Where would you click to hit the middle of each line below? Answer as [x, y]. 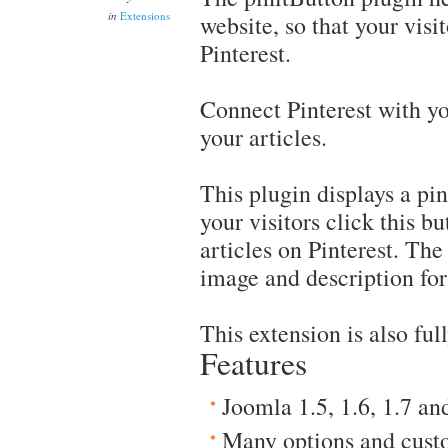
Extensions [145, 15]
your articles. [263, 137]
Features [253, 363]
